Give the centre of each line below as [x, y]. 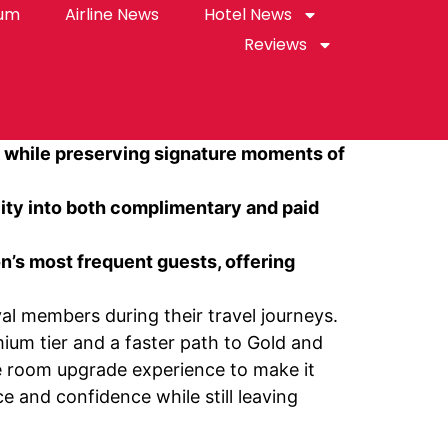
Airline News [111, 14]
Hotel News [247, 14]
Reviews [276, 44]
